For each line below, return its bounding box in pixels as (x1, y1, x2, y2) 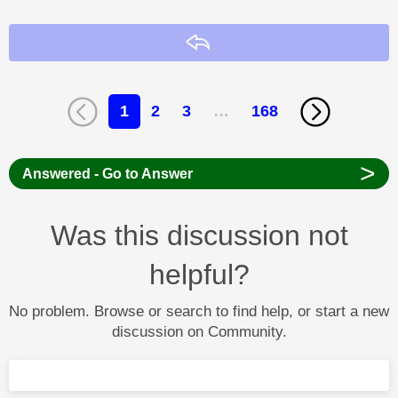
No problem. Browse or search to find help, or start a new (9, 302, 389, 320)
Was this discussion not (50, 219, 348, 251)
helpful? (148, 258, 250, 291)
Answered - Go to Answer (21, 165, 193, 181)
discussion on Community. (111, 322, 287, 340)
